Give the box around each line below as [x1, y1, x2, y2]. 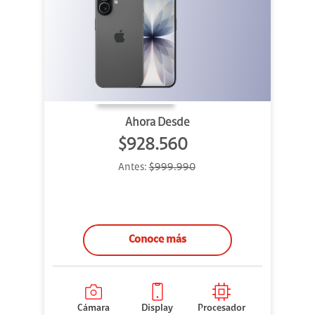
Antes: [117, 162, 149, 174]
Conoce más [129, 234, 186, 246]
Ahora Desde [125, 117, 190, 129]
